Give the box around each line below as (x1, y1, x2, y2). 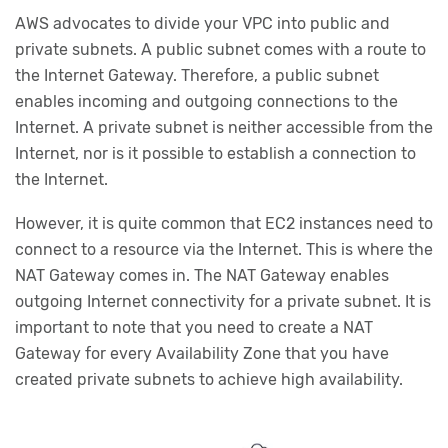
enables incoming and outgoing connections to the (15, 92, 398, 112)
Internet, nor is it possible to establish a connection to (15, 144, 416, 164)
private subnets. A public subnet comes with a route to (15, 40, 426, 60)
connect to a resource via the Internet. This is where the (15, 239, 433, 259)
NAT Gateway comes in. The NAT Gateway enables (15, 265, 389, 285)
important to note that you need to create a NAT (15, 317, 373, 337)
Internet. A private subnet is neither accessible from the (15, 118, 433, 138)
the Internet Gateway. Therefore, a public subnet (15, 66, 379, 86)
